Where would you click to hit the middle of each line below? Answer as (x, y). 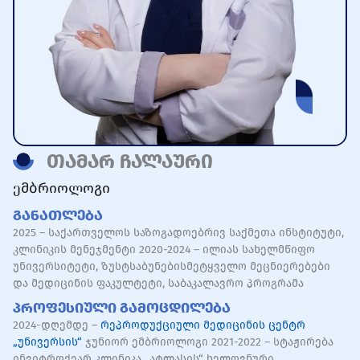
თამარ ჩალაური (130, 161)
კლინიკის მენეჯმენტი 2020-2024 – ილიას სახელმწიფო (164, 249)
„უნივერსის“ (47, 342)
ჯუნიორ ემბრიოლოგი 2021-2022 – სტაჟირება (208, 342)
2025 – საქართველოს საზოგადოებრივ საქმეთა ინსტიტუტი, (178, 232)
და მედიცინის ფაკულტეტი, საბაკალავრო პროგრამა (158, 283)
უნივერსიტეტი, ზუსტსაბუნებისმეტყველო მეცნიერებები (172, 266)
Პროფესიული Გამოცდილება (122, 307)
